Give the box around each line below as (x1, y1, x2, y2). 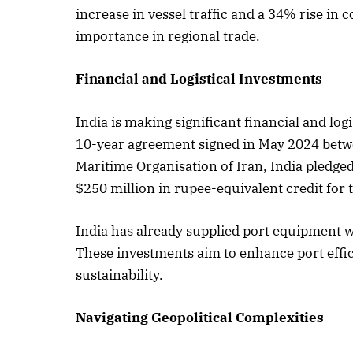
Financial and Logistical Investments (76, 70, 323, 88)
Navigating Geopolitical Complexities (76, 308, 325, 326)
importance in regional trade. (76, 28, 261, 46)
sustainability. (76, 266, 164, 284)
